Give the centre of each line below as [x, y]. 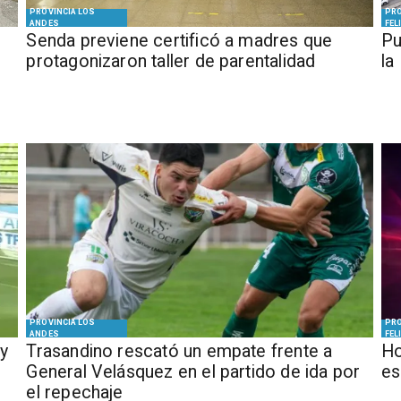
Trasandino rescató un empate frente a [179, 351]
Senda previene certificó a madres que [179, 40]
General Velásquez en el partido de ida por [193, 371]
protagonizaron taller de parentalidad [171, 61]
